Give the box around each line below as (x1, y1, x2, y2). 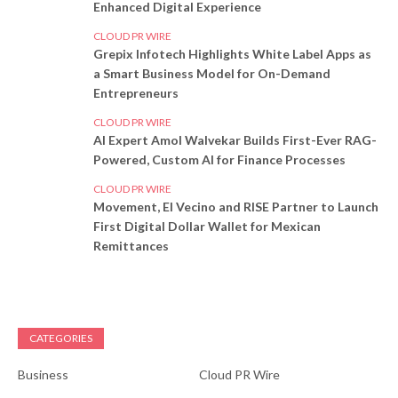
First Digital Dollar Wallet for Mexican (93, 219, 321, 235)
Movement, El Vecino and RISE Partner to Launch (93, 199, 378, 215)
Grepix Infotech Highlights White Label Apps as (93, 46, 371, 62)
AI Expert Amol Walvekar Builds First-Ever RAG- (93, 132, 377, 148)
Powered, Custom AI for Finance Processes (93, 152, 346, 168)
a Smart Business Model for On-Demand (93, 66, 330, 82)
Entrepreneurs (93, 85, 179, 101)
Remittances (93, 238, 169, 254)
